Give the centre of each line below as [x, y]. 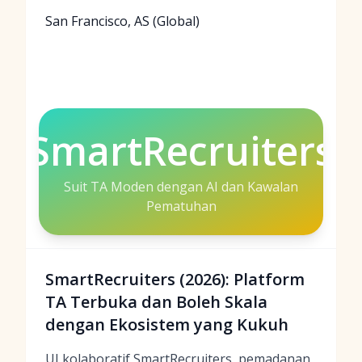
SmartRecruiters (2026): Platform [175, 279]
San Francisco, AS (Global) [122, 21]
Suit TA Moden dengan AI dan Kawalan [181, 187]
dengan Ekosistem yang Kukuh [167, 324]
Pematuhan [181, 206]
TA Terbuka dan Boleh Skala [156, 302]
